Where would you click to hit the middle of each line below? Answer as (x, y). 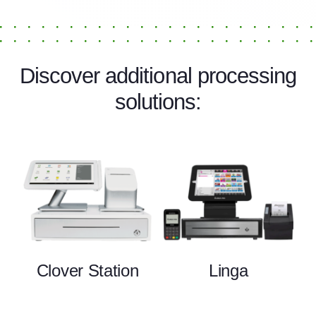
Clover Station (87, 270)
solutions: (158, 102)
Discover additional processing (158, 75)
